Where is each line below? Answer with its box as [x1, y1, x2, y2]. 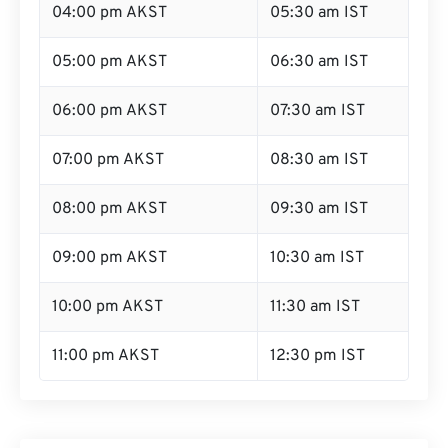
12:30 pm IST [270, 346, 365, 366]
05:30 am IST [270, 3, 368, 23]
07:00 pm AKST [52, 150, 164, 170]
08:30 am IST [270, 150, 368, 170]
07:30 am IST [270, 101, 365, 121]
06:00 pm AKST [52, 101, 167, 121]
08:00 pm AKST [52, 199, 167, 219]
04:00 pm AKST [52, 3, 167, 23]
